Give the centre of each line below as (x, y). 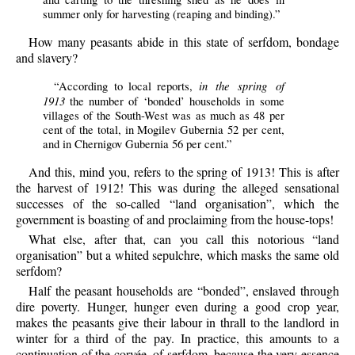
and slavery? (47, 57)
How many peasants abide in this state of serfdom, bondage (184, 41)
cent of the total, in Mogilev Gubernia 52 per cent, (163, 129)
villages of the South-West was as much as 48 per (163, 115)
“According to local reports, (126, 86)
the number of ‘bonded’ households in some (174, 101)
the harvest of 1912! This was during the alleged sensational (177, 187)
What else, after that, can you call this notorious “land (184, 239)
